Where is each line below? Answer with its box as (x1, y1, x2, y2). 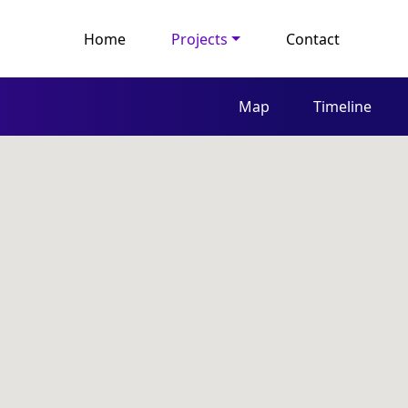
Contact (286, 28, 340, 49)
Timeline (313, 97, 372, 117)
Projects (171, 28, 229, 49)
